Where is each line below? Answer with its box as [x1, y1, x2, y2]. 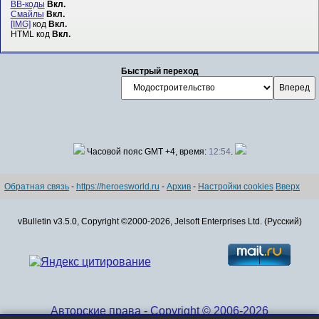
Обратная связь [4, 181, 69, 192]
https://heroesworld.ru [76, 181, 159, 192]
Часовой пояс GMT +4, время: [84, 146, 209, 157]
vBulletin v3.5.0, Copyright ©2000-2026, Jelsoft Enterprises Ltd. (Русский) [17, 216, 302, 226]
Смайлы [10, 9, 44, 20]
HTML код [10, 29, 52, 40]
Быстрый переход [120, 66, 199, 76]
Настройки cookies [198, 181, 273, 192]
